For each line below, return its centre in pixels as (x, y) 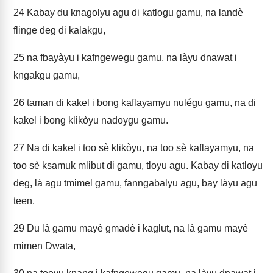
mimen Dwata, (44, 246)
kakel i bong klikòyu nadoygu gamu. (91, 120)
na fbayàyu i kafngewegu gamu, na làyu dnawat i (131, 58)
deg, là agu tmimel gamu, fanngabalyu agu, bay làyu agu (135, 183)
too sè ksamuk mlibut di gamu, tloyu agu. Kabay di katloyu (138, 165)
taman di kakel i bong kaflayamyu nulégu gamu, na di (140, 103)
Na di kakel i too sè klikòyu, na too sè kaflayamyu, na (139, 148)
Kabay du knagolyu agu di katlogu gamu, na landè (134, 12)
